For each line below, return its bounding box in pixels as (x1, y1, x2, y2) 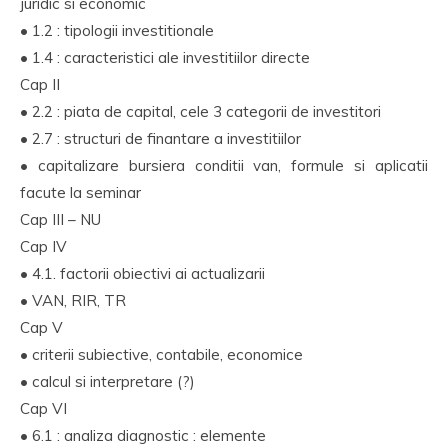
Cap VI (20, 399, 67, 418)
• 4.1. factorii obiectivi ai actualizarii (20, 264, 265, 283)
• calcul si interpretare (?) (20, 372, 195, 391)
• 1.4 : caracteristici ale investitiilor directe (20, 48, 310, 67)
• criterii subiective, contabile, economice (20, 345, 303, 364)
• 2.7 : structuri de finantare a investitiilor (20, 129, 301, 148)
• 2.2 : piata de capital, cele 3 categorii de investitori (20, 102, 381, 121)
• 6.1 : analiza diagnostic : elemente (20, 426, 266, 445)
